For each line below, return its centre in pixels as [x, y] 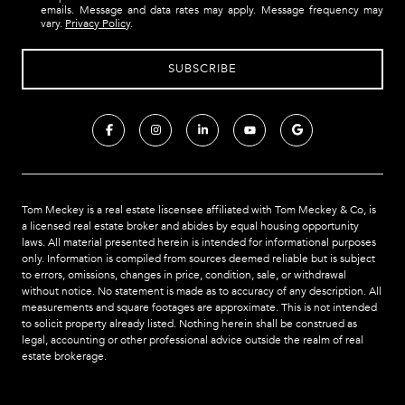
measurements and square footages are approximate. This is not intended [199, 307]
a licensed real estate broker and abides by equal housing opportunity [190, 226]
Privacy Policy [98, 24]
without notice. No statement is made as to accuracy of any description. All [202, 291]
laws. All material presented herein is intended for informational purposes [199, 242]
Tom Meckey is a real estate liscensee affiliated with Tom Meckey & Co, [194, 209]
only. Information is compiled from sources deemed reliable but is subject [198, 258]
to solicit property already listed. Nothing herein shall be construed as [189, 323]
